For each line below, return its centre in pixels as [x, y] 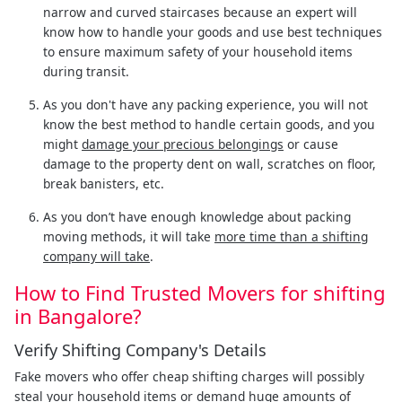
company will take [96, 256]
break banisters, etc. [104, 183]
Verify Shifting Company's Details [140, 350]
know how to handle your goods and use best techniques [213, 31]
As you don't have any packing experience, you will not [205, 104]
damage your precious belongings [183, 144]
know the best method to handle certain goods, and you [209, 124]
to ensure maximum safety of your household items [198, 51]
